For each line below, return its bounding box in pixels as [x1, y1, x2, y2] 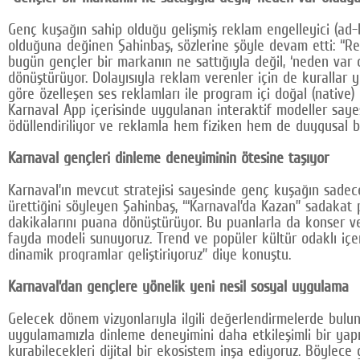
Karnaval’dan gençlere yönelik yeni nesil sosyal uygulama [8, 276, 349, 297]
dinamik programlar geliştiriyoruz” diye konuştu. [8, 244, 291, 264]
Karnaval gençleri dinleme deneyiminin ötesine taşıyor [8, 148, 329, 168]
